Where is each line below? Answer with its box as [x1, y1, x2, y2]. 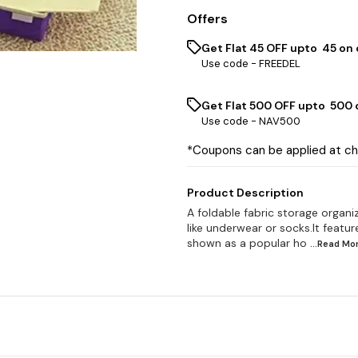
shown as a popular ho [187, 236, 307, 250]
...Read [310, 238, 342, 249]
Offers [187, 10, 228, 27]
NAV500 [259, 114, 300, 128]
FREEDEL [259, 57, 300, 70]
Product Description [187, 185, 304, 200]
